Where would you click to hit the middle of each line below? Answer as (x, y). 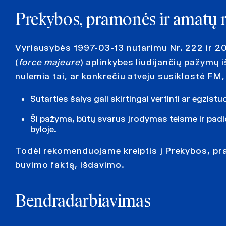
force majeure (49, 62)
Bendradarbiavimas (83, 203)
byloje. (43, 129)
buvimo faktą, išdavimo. (70, 165)
